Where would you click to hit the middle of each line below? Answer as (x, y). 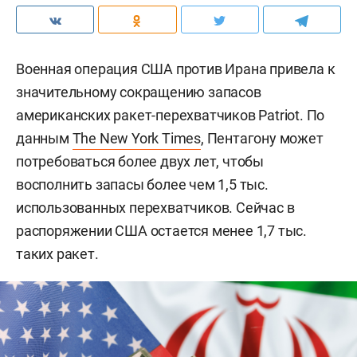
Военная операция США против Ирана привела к (176, 69)
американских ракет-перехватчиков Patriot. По (171, 115)
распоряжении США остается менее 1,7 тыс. (161, 230)
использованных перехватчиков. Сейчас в (155, 207)
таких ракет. (57, 253)
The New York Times (137, 138)
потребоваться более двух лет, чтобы (140, 161)
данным (44, 138)
